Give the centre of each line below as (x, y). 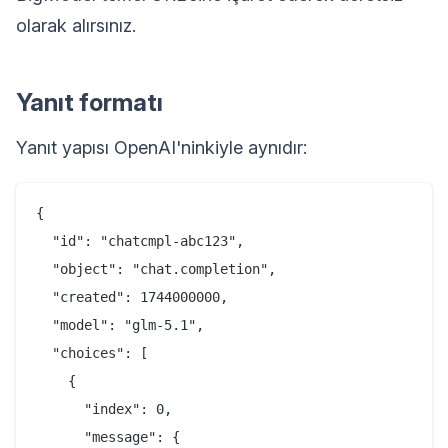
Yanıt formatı (89, 103)
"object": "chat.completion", (156, 269)
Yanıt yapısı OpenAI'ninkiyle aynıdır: (161, 148)
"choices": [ (92, 353)
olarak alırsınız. (76, 26)
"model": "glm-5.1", (120, 325)
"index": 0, (104, 409)
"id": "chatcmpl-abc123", (140, 241)
